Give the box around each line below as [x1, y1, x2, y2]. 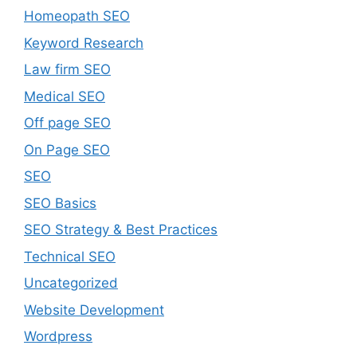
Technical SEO [24, 248, 116, 265]
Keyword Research [24, 34, 143, 51]
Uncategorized [24, 275, 118, 292]
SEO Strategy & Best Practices [24, 222, 218, 238]
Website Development [24, 301, 164, 318]
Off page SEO [24, 115, 111, 131]
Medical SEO [24, 88, 105, 104]
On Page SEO [24, 141, 110, 158]
